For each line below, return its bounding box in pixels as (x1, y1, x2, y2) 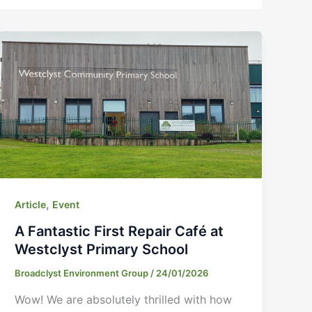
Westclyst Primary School (15, 241, 189, 258)
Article (15, 198, 47, 211)
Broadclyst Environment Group (15, 267, 151, 279)
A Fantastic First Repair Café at (15, 223, 224, 240)
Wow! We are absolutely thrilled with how (15, 292, 233, 306)
